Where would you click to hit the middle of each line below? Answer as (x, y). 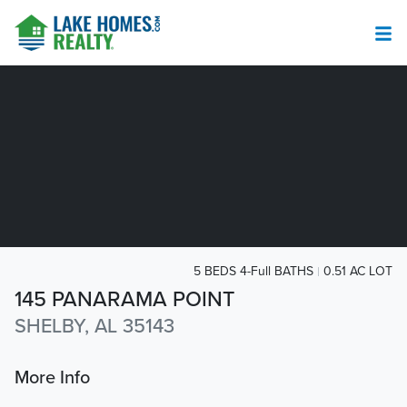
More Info (52, 378)
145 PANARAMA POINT (124, 300)
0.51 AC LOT (358, 271)
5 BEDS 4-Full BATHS (253, 271)
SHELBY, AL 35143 (94, 327)
